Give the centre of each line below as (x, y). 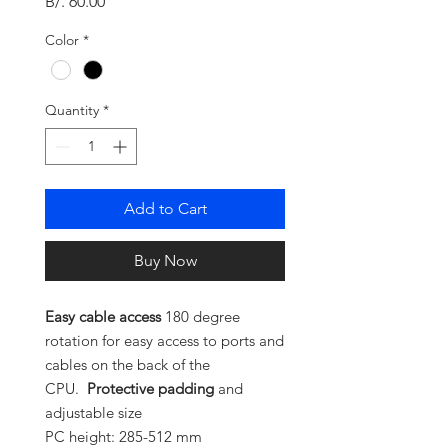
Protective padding (150, 389)
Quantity (72, 110)
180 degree (202, 317)
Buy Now (165, 261)
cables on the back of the (127, 365)
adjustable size (93, 413)
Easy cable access (105, 317)
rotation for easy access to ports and (164, 341)
